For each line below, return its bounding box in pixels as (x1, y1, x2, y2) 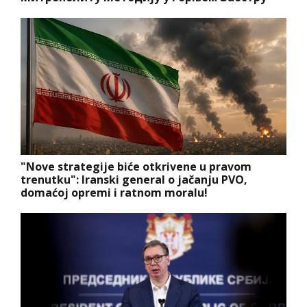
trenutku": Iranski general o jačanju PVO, (21, 171, 247, 187)
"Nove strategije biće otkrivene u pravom (21, 158, 251, 174)
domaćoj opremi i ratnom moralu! (21, 184, 208, 200)
